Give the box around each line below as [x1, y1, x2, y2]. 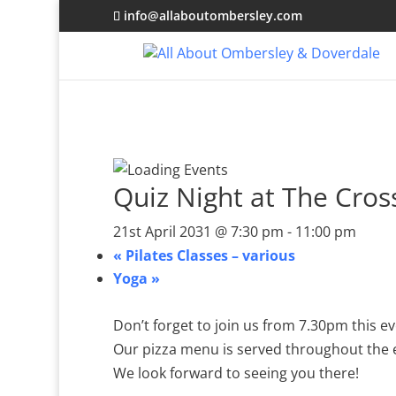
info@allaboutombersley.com [123, 6, 302, 24]
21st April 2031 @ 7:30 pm [112, 222, 284, 241]
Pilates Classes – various [121, 246, 295, 265]
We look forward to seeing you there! [112, 363, 359, 383]
